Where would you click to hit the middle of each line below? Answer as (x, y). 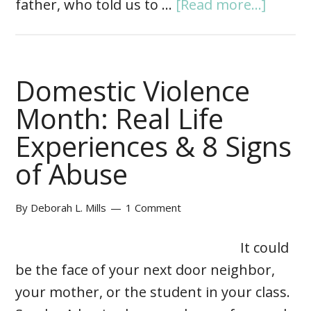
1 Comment (154, 208)
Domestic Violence (133, 91)
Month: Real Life (120, 119)
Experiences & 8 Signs (154, 146)
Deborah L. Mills (69, 208)
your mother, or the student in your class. (153, 292)
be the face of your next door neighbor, (145, 270)
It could (265, 248)
